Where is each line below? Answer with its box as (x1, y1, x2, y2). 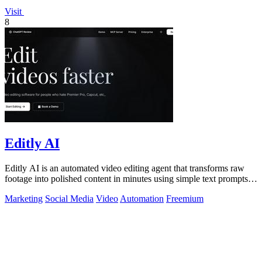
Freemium (166, 194, 204, 204)
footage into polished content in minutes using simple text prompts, (5, 174, 250, 184)
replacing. (5, 184, 41, 195)
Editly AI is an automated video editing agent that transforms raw (5, 163, 244, 174)
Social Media (45, 194, 94, 204)
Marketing (5, 194, 43, 204)
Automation (120, 194, 164, 204)
